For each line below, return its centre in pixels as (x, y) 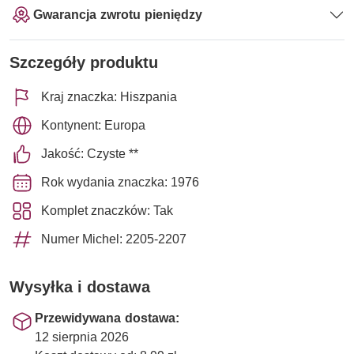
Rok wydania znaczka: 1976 (120, 182)
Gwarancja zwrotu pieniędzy (118, 15)
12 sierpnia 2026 (82, 337)
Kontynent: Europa (93, 125)
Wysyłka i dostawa (80, 286)
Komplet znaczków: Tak (107, 210)
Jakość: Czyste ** (90, 153)
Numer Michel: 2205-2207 (114, 239)
